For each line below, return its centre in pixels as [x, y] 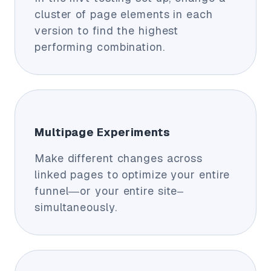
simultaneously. [76, 207]
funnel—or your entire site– [109, 191]
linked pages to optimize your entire [132, 174]
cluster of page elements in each [124, 14]
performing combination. [100, 47]
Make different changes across [119, 158]
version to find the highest [107, 30]
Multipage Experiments [102, 132]
